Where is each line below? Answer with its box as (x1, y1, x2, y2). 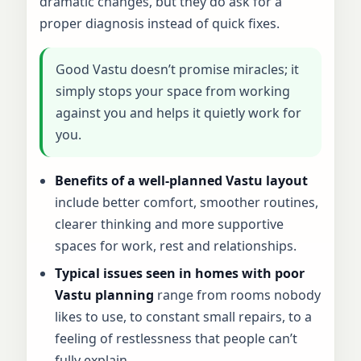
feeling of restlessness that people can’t (55, 329, 298, 347)
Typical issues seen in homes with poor (55, 263, 305, 282)
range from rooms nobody (154, 285, 322, 304)
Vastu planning (55, 285, 155, 304)
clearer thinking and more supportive (55, 214, 284, 233)
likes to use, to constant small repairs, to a (55, 307, 313, 326)
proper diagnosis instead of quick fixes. (39, 14, 280, 32)
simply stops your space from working (56, 81, 290, 100)
